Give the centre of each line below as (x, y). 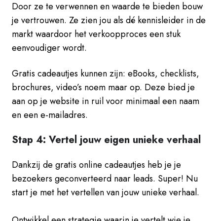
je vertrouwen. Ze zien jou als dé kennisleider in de (109, 20)
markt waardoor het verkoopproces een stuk (96, 34)
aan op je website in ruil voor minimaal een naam (106, 101)
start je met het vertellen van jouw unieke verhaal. (106, 192)
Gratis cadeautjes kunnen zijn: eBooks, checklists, (106, 73)
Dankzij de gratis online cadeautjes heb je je (96, 165)
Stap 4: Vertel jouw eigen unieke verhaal (106, 140)
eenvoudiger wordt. (49, 48)
